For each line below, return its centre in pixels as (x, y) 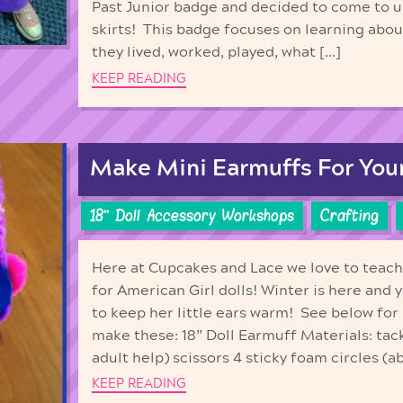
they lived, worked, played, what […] (216, 53)
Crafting (349, 216)
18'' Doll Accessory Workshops (192, 216)
